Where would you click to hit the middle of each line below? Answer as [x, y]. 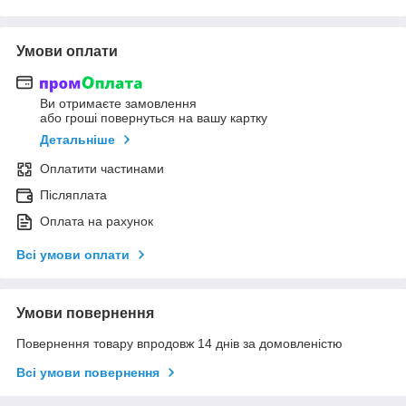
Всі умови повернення [88, 373]
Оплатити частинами [102, 169]
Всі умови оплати [73, 255]
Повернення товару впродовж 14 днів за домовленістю [179, 344]
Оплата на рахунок [97, 222]
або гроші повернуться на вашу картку [154, 118]
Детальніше [77, 140]
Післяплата [73, 195]
